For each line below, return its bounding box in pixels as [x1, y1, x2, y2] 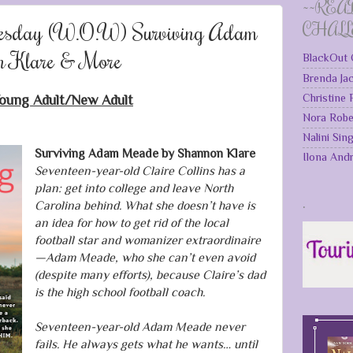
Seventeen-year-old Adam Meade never [34, 320, 245, 334]
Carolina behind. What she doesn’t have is [34, 199, 255, 213]
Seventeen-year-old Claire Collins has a [34, 164, 245, 178]
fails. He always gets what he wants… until [34, 337, 258, 351]
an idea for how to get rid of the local [34, 216, 229, 230]
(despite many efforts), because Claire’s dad [34, 268, 266, 282]
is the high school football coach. [34, 285, 205, 299]
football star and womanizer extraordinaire [34, 233, 261, 247]
